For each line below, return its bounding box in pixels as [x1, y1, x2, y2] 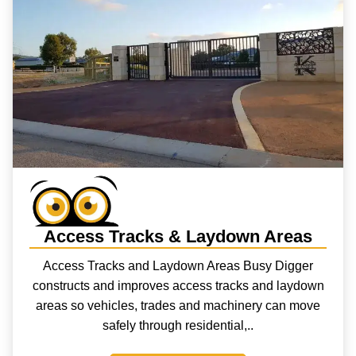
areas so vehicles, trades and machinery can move [36, 298, 320, 312]
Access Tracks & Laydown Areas [43, 226, 312, 247]
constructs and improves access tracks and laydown [32, 278, 324, 292]
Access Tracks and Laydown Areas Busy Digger [43, 258, 313, 273]
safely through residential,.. [103, 318, 253, 332]
